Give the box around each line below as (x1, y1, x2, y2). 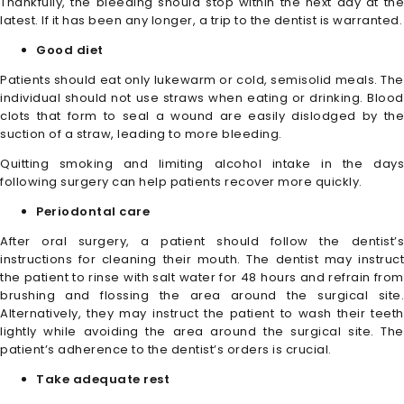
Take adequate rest (36, 370, 170, 388)
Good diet (36, 41, 104, 59)
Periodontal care (36, 202, 150, 220)
